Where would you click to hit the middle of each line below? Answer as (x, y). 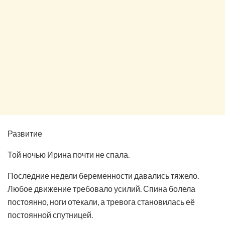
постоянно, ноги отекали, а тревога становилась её (101, 201)
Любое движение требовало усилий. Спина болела (101, 188)
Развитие (25, 133)
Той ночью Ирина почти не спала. (69, 154)
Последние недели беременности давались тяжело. (103, 175)
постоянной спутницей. (50, 214)
